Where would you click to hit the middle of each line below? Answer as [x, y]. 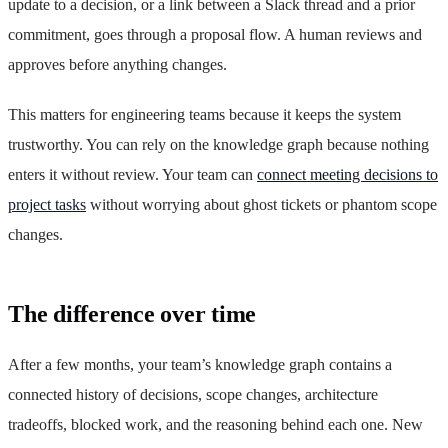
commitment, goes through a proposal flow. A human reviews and [215, 34]
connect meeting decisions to [347, 174]
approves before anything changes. [117, 64]
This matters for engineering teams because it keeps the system [204, 114]
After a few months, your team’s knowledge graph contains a [200, 364]
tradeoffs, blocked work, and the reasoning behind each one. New [215, 424]
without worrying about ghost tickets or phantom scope [261, 204]
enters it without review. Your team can [132, 174]
